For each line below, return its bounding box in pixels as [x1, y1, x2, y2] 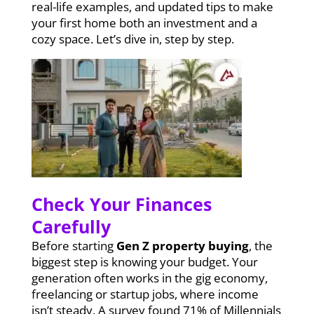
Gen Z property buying [116, 237, 249, 254]
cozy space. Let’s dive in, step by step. [31, 30, 234, 47]
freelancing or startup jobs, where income [31, 285, 259, 302]
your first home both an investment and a [31, 14, 257, 31]
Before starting [31, 237, 116, 254]
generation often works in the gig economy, [31, 269, 268, 286]
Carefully [31, 214, 111, 238]
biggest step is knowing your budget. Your [31, 253, 258, 270]
